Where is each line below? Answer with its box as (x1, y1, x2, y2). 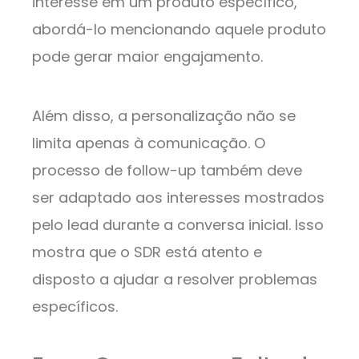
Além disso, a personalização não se (32, 106, 296, 127)
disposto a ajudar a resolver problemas (32, 269, 317, 290)
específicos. (32, 296, 118, 317)
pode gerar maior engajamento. (32, 46, 263, 67)
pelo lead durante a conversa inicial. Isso (32, 215, 324, 236)
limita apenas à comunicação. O (32, 133, 265, 154)
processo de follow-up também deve (32, 160, 302, 181)
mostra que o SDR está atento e (32, 242, 262, 263)
